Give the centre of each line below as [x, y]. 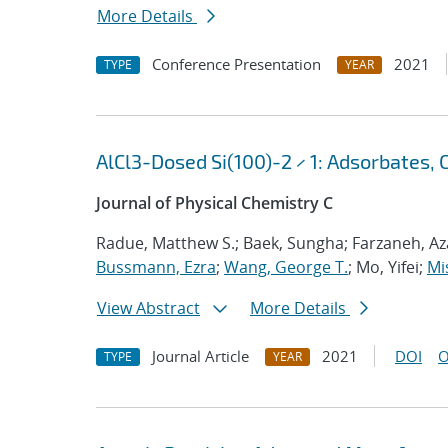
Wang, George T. [286, 267]
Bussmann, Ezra [156, 267]
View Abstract [148, 308]
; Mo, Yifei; [387, 267]
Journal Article [200, 356]
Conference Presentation [236, 64]
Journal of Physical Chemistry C [214, 203]
